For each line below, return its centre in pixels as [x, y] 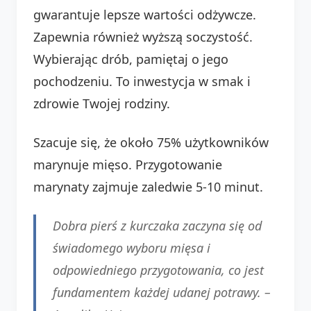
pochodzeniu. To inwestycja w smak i [142, 81]
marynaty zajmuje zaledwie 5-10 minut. [148, 186]
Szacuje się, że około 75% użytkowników [151, 142]
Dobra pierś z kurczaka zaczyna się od [157, 225]
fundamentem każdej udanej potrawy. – [162, 292]
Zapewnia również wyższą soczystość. [143, 36]
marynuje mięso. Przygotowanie [128, 164]
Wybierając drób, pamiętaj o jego [131, 59]
